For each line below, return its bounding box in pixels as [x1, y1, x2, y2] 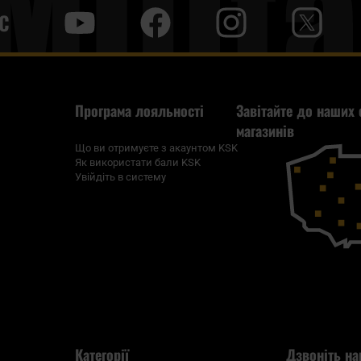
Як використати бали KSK [74, 156, 201, 169]
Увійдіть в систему [74, 171, 166, 184]
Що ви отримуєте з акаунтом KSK [74, 142, 238, 155]
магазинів [236, 120, 295, 142]
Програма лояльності [74, 100, 204, 122]
